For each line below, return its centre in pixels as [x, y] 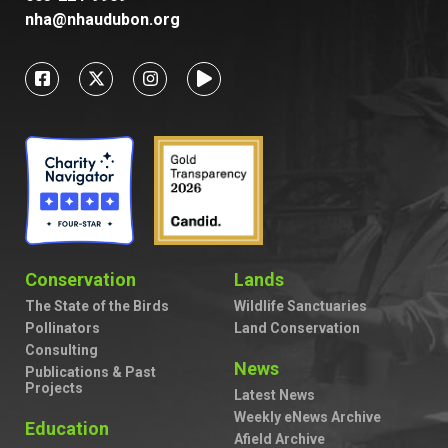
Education [67, 429]
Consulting [61, 350]
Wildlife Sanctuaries [300, 306]
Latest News [274, 395]
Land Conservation [297, 328]
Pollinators [62, 328]
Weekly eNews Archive [307, 417]
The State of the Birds [97, 306]
